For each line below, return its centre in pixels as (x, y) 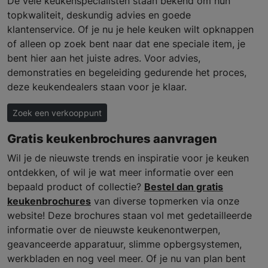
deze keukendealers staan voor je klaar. (98, 87)
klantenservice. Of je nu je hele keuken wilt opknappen (130, 30)
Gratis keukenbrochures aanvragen (112, 139)
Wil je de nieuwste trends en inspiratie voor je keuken (128, 158)
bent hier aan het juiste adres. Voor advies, (104, 58)
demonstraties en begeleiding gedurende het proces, (127, 73)
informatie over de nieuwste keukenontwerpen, (114, 230)
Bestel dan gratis (184, 187)
